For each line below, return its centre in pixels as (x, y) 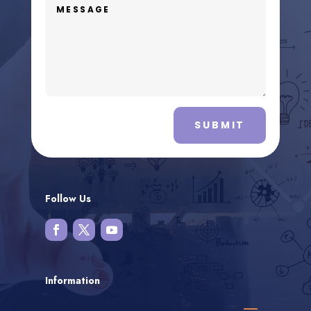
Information (72, 281)
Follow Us (68, 199)
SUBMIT (220, 125)
